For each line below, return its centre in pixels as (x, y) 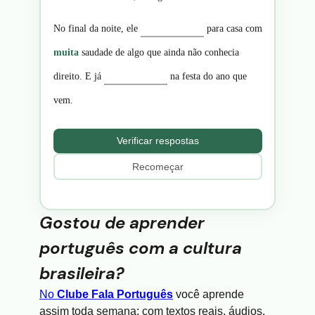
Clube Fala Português (115, 295)
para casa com (233, 28)
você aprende (208, 295)
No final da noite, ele (97, 28)
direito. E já (78, 76)
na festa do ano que (207, 76)
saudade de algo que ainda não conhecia (159, 52)
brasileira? (82, 274)
